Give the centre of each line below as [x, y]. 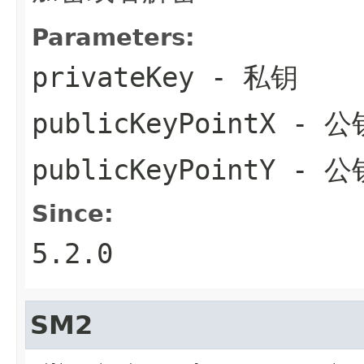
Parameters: [113, 37]
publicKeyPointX [154, 123]
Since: [73, 213]
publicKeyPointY [154, 169]
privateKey [113, 77]
